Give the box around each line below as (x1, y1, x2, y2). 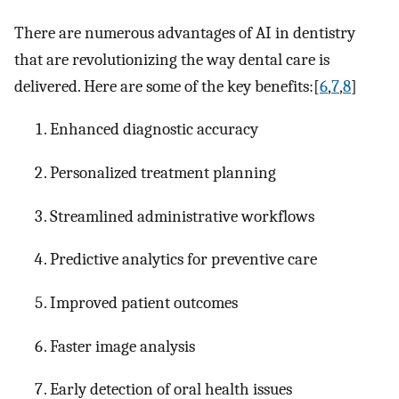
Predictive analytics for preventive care (50, 249, 317, 270)
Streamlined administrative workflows (50, 206, 314, 226)
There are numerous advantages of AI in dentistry (14, 22, 355, 43)
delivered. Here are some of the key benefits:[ (14, 76, 320, 96)
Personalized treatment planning (50, 163, 276, 183)
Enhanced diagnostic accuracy (50, 119, 258, 140)
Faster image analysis (50, 336, 195, 356)
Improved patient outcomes (50, 292, 238, 313)
